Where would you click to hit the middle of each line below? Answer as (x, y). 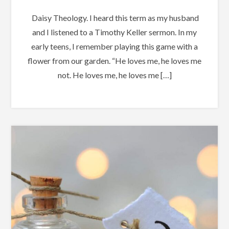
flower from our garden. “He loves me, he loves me (114, 60)
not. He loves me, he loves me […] (114, 75)
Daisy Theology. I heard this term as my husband (114, 17)
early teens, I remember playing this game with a (114, 46)
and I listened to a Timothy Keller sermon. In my (114, 32)
